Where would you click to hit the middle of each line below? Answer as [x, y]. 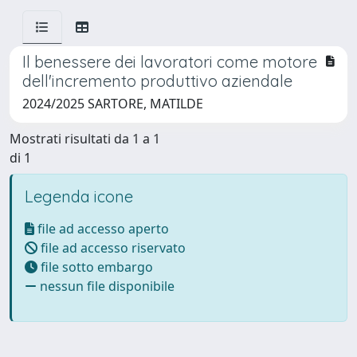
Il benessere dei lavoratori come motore [170, 62]
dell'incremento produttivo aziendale [157, 81]
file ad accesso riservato [112, 248]
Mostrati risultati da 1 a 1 [85, 139]
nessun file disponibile [106, 286]
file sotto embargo [95, 267]
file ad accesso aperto [102, 229]
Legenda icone [79, 196]
